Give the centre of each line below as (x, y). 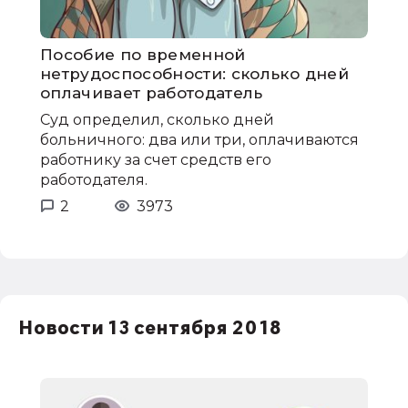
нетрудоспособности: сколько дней (194, 73)
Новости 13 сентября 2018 (150, 328)
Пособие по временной (143, 54)
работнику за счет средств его (156, 159)
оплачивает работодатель (152, 92)
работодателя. (96, 179)
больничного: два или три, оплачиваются (199, 139)
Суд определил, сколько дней (157, 119)
